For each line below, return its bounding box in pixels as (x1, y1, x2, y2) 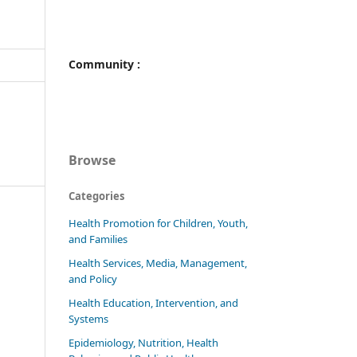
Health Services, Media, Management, (69, 256, 247, 271)
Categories (69, 189, 124, 204)
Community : (69, 57, 140, 73)
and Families (69, 232, 127, 247)
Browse (69, 151, 116, 170)
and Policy (69, 272, 117, 287)
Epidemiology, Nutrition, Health (69, 335, 218, 351)
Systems (69, 312, 108, 327)
